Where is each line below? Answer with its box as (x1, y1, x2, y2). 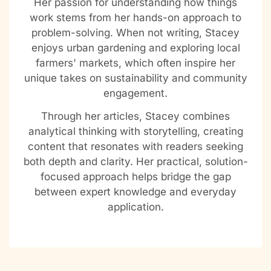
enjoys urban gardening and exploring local (31, 41, 240, 54)
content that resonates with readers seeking (28, 140, 243, 153)
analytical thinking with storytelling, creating (28, 125, 243, 138)
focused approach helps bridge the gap (40, 171, 231, 183)
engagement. (103, 87, 168, 99)
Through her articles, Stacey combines (41, 110, 230, 123)
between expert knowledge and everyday (34, 186, 237, 198)
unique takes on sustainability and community (24, 71, 247, 84)
